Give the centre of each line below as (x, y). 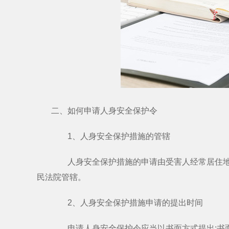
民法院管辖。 (61, 177)
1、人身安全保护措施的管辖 (111, 136)
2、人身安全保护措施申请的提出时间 (127, 203)
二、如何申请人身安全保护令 (104, 111)
